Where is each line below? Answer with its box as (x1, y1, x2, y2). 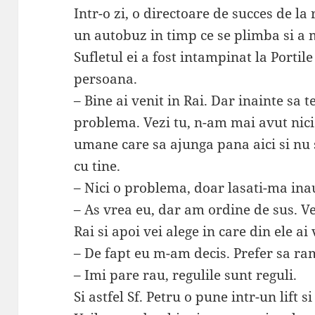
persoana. (74, 70, 138, 89)
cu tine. (74, 157, 121, 176)
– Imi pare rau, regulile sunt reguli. (74, 266, 297, 285)
